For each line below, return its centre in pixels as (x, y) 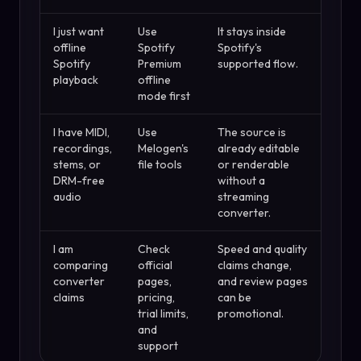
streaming (243, 197)
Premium (160, 64)
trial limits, (163, 313)
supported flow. (258, 64)
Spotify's (240, 48)
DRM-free (79, 180)
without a (241, 180)
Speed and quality (262, 249)
